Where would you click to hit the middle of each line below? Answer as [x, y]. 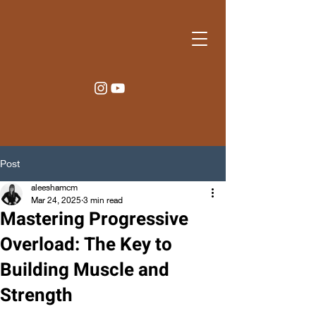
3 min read [103, 200]
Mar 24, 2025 [56, 200]
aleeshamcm [54, 187]
